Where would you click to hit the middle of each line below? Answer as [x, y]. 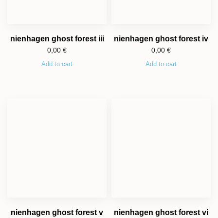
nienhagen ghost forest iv [161, 38]
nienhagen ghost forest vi [161, 212]
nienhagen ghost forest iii [57, 38]
